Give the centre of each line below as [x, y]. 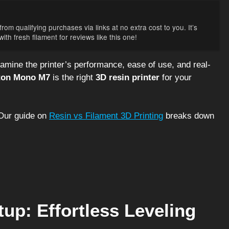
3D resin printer [128, 77]
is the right [73, 77]
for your [176, 77]
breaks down [189, 116]
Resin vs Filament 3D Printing [106, 116]
